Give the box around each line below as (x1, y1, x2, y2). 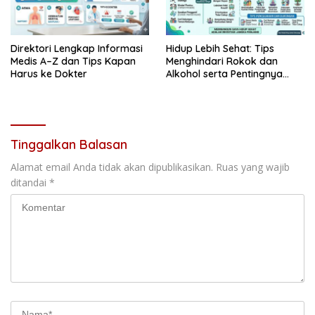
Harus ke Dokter (11, 67, 87, 80)
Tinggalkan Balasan (11, 136, 127, 153)
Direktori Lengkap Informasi (11, 41, 143, 55)
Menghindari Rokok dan (166, 54, 278, 67)
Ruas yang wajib (216, 160, 290, 174)
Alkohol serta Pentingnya (166, 67, 283, 80)
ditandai (11, 175, 49, 189)
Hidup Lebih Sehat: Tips (166, 41, 274, 55)
